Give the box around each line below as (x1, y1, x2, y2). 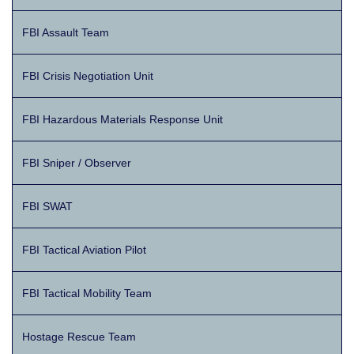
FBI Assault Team (22, 26, 109, 40)
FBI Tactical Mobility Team (22, 287, 152, 300)
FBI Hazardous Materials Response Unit (22, 113, 223, 126)
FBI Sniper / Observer (22, 156, 131, 170)
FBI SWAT (22, 200, 73, 213)
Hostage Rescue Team (22, 330, 136, 344)
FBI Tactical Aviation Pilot (22, 243, 146, 257)
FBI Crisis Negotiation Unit (22, 70, 153, 83)
